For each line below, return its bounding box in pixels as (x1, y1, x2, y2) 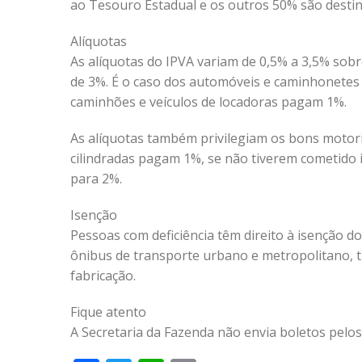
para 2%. (70, 170, 122, 187)
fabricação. (70, 267, 136, 284)
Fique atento (70, 303, 146, 321)
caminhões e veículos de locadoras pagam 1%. (70, 93, 347, 111)
